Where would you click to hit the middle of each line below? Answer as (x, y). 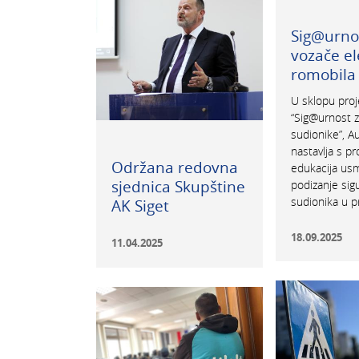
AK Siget (140, 205)
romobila (323, 75)
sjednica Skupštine (178, 186)
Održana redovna (174, 167)
